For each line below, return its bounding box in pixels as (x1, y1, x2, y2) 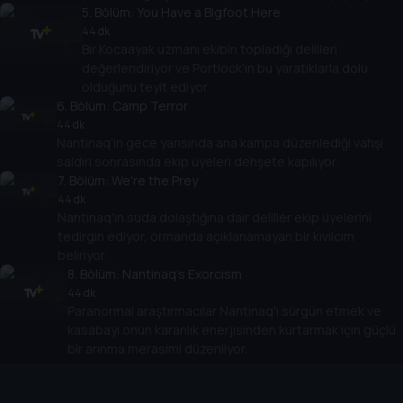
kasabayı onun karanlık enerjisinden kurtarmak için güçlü (67, 321, 396, 339)
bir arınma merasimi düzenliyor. (67, 340, 247, 358)
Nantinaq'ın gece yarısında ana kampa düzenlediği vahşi (56, 134, 383, 152)
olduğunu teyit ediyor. (82, 78, 210, 96)
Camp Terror (112, 97, 188, 115)
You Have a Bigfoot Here (137, 4, 282, 22)
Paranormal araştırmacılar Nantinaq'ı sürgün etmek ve (67, 302, 381, 320)
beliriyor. (58, 246, 108, 264)
